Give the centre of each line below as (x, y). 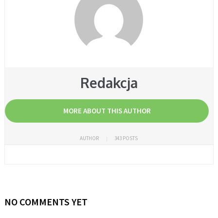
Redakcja (109, 82)
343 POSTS (126, 138)
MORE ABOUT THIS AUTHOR (107, 110)
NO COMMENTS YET (46, 201)
